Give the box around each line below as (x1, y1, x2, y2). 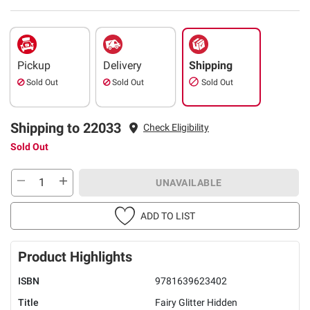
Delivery (103, 58, 142, 72)
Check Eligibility (143, 122, 209, 134)
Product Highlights (18, 248, 132, 265)
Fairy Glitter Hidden (155, 296, 237, 308)
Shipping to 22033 (10, 119, 121, 136)
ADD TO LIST (140, 210, 195, 221)
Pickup (17, 58, 51, 72)
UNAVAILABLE (156, 176, 222, 188)
